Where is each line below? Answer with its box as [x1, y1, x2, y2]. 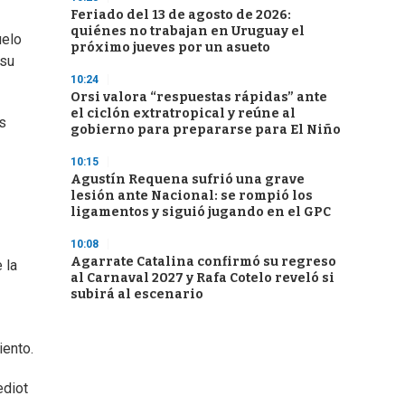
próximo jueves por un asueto [71, 40, 270, 55]
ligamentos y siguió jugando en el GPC [71, 204, 331, 220]
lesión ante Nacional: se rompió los [71, 188, 313, 203]
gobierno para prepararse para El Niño [71, 122, 341, 137]
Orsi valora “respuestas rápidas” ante [71, 89, 327, 105]
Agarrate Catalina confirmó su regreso [71, 254, 336, 269]
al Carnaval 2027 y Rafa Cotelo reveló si [71, 270, 334, 286]
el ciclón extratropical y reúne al [71, 106, 296, 121]
